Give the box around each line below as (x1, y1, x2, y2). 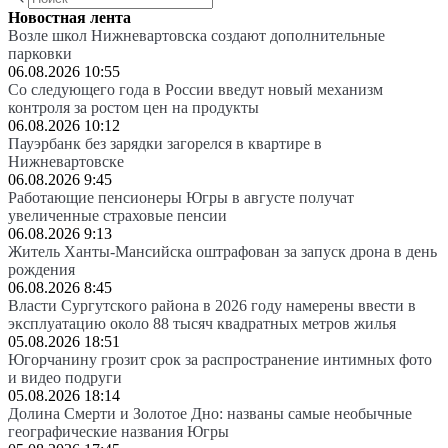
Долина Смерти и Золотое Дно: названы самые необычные (8, 404, 412, 422)
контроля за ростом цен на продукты (8, 98, 259, 116)
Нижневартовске (8, 152, 124, 170)
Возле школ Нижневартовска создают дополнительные (8, 26, 385, 44)
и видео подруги (8, 368, 122, 386)
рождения (8, 260, 75, 278)
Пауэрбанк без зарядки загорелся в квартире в (8, 134, 322, 152)
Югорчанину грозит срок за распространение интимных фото (8, 350, 432, 368)
